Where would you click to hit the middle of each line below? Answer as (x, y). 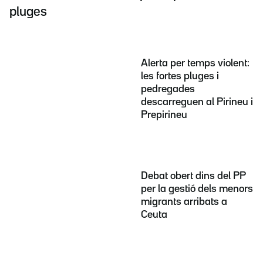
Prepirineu (164, 115)
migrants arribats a (184, 202)
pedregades (168, 89)
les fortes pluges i (180, 76)
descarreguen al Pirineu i (197, 102)
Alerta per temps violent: (195, 63)
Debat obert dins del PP (193, 176)
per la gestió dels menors (197, 189)
